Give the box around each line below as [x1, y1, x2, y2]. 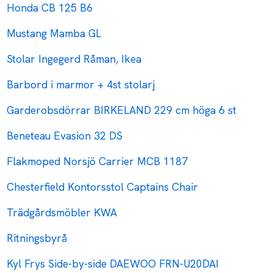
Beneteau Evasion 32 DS [7, 129, 123, 143]
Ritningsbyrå [7, 231, 68, 246]
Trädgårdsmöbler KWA [7, 205, 118, 220]
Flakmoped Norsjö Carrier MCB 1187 [7, 154, 188, 169]
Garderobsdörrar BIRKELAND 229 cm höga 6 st [7, 103, 237, 118]
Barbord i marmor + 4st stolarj [7, 77, 155, 92]
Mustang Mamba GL [7, 26, 102, 41]
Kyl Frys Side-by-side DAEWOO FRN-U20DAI [7, 257, 219, 271]
